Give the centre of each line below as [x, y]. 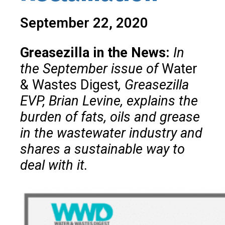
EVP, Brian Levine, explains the [109, 101]
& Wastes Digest [69, 85]
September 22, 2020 [84, 23]
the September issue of [91, 69]
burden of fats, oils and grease [110, 117]
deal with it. [56, 165]
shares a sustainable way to [102, 149]
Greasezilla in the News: [97, 52]
